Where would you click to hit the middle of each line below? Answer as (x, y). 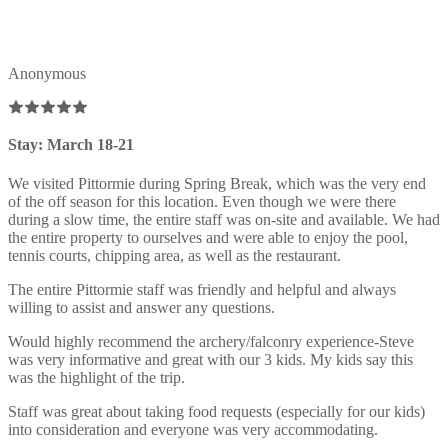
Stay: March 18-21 (71, 145)
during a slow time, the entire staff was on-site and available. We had (224, 220)
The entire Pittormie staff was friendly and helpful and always (202, 290)
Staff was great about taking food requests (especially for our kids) (216, 412)
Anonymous (47, 73)
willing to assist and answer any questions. (141, 308)
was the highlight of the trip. (96, 378)
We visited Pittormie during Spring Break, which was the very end (217, 184)
